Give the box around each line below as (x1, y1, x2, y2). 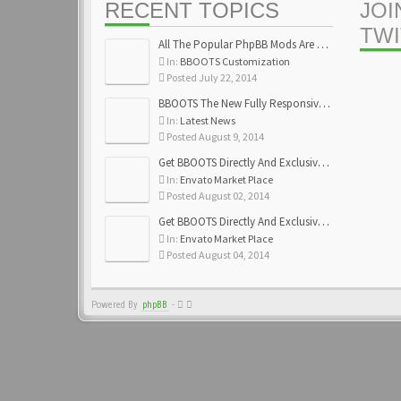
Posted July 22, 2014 (165, 71, 257, 84)
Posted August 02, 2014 (165, 189, 269, 202)
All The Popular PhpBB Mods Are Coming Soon (158, 37, 317, 52)
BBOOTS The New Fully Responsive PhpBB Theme (158, 96, 319, 111)
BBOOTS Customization (180, 55, 290, 68)
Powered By (91, 299, 141, 311)
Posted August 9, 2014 (165, 130, 264, 143)
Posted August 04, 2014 (165, 248, 269, 261)
